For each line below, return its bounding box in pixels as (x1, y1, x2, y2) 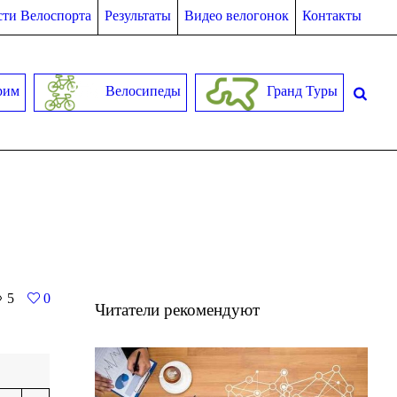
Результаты (104, 8, 171, 24)
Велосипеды (101, 83, 181, 99)
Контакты (301, 8, 362, 24)
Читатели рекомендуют (94, 300, 260, 319)
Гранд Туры (262, 83, 338, 99)
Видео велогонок (183, 8, 289, 24)
